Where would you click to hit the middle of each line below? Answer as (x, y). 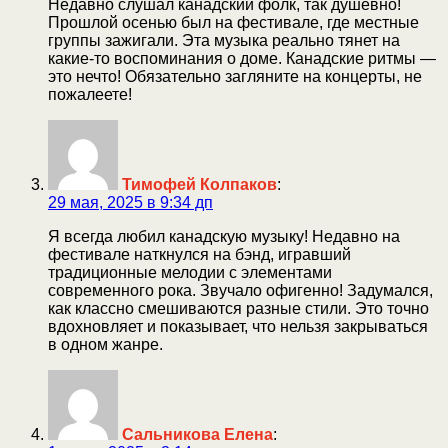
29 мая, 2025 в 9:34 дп (130, 202)
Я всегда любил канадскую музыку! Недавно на (224, 236)
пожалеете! (90, 94)
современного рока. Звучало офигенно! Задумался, (240, 290)
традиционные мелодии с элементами (190, 272)
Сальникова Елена (197, 434)
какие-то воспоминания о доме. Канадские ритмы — (242, 58)
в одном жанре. (105, 344)
